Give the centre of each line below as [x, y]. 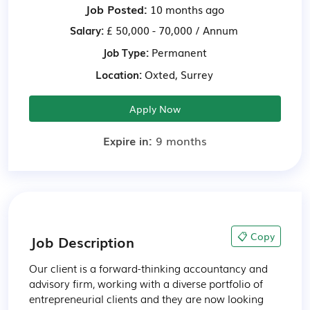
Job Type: [125, 52]
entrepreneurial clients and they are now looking [148, 298]
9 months [181, 140]
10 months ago [185, 9]
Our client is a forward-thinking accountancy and [150, 268]
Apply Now [155, 109]
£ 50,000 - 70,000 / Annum [171, 30]
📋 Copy [256, 236]
